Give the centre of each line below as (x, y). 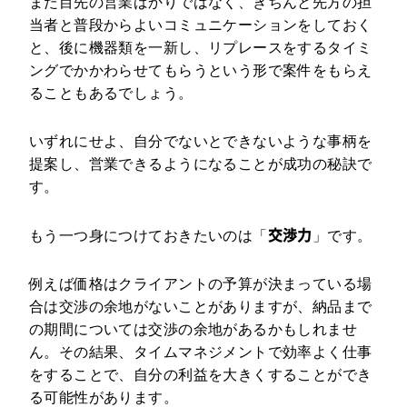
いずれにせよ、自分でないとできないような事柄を (200, 142)
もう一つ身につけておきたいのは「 (148, 236)
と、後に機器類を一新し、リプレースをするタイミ (200, 48)
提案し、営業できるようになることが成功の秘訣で (200, 164)
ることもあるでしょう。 (111, 94)
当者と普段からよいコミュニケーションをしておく (200, 25)
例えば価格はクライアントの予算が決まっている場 (200, 284)
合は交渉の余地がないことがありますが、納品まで (200, 307)
